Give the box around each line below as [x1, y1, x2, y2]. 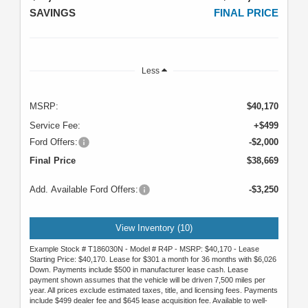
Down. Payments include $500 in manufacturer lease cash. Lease [30, 265, 248, 274]
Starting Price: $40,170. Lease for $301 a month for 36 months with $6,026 [30, 254, 276, 263]
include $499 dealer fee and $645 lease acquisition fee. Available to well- [30, 296, 267, 305]
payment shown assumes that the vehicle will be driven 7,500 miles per [30, 275, 265, 284]
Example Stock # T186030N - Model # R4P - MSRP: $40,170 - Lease [30, 244, 259, 253]
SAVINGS [30, 7, 76, 19]
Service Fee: [30, 120, 80, 131]
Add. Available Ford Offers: [30, 184, 138, 195]
